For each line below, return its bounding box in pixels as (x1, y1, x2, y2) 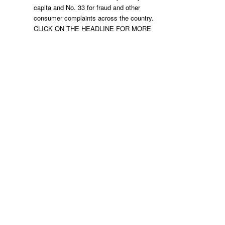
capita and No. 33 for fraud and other (34, 3, 140, 12)
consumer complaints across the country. (34, 13, 154, 23)
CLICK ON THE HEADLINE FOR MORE (34, 24, 151, 33)
